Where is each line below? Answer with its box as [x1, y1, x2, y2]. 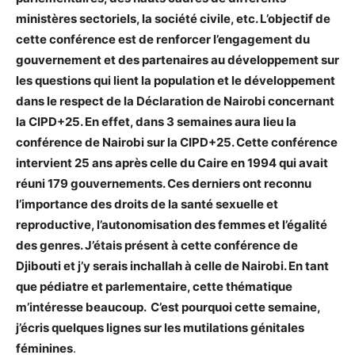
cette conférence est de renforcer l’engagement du [16, 31, 310, 47]
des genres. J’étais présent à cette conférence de [16, 237, 298, 253]
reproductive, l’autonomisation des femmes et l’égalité [16, 216, 327, 232]
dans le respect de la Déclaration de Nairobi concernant [16, 93, 334, 109]
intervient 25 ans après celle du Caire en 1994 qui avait [16, 155, 328, 170]
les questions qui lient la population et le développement [16, 72, 335, 88]
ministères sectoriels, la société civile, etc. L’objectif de [16, 10, 330, 26]
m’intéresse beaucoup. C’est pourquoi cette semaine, [16, 299, 320, 315]
